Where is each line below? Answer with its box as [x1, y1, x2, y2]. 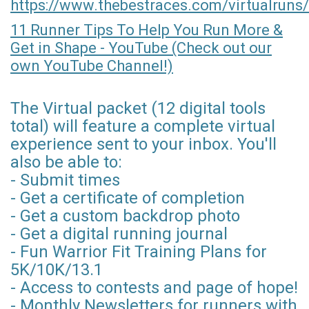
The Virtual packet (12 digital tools [10, 99, 266, 119]
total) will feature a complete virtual [10, 117, 275, 137]
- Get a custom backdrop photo [10, 206, 240, 226]
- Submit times [10, 170, 120, 190]
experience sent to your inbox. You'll [10, 134, 277, 154]
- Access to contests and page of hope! [10, 278, 298, 298]
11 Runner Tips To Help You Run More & [10, 21, 283, 39]
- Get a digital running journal [10, 224, 228, 244]
